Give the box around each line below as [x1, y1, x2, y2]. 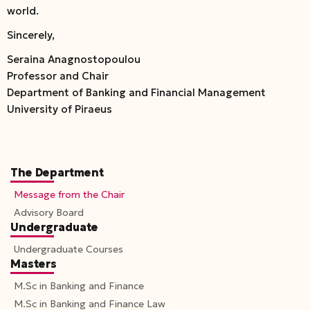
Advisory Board [14, 206, 84, 219]
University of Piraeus [7, 102, 112, 116]
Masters [10, 257, 57, 271]
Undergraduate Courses [14, 243, 123, 256]
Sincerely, [7, 28, 55, 42]
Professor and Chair [7, 69, 109, 83]
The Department [10, 165, 104, 180]
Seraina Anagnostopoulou [7, 53, 140, 66]
